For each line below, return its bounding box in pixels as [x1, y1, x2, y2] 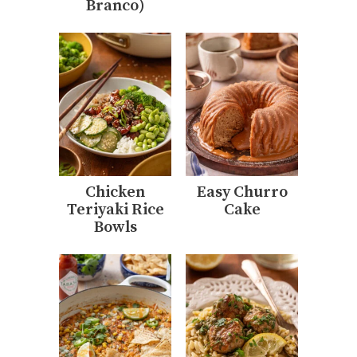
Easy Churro [196, 182, 288, 203]
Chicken [85, 182, 145, 203]
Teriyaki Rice [66, 200, 164, 221]
